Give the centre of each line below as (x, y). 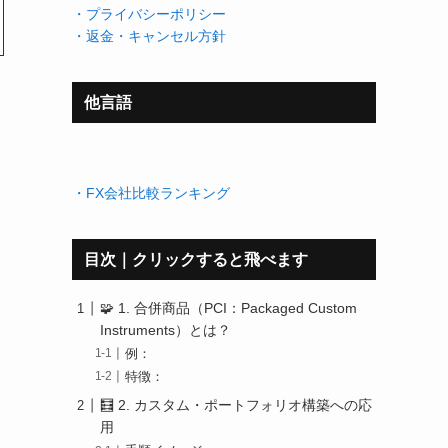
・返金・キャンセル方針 (149, 36)
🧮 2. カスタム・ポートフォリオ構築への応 (236, 405)
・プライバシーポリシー (149, 14)
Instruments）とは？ (165, 330)
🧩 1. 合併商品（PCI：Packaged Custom (228, 308)
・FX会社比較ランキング (151, 193)
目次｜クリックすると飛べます (196, 259)
